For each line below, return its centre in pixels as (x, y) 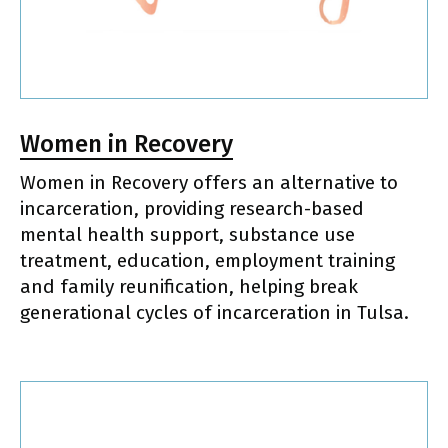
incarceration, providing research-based (192, 209)
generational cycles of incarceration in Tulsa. (214, 313)
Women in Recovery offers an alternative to (209, 183)
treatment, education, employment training (207, 261)
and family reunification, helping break (189, 287)
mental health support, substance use (187, 235)
